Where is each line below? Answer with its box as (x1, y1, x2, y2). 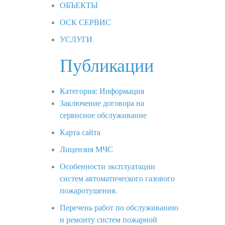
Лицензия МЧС (60, 145, 113, 154)
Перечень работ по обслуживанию (60, 203, 178, 212)
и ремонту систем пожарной (60, 215, 157, 224)
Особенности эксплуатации (60, 162, 155, 171)
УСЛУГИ (60, 35, 92, 44)
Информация (99, 87, 144, 95)
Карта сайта (60, 128, 100, 137)
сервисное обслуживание (60, 111, 147, 120)
